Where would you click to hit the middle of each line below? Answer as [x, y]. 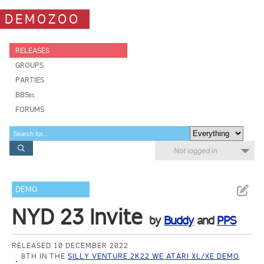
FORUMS [30, 109]
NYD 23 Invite [77, 217]
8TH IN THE [45, 256]
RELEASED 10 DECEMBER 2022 [70, 245]
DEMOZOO [42, 19]
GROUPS [29, 65]
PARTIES [30, 80]
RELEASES [32, 50]
